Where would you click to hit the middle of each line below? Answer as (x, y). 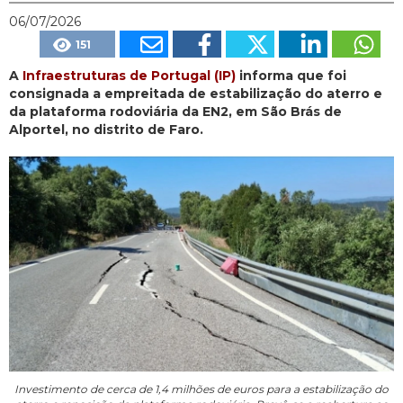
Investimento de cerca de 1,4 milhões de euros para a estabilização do (201, 390)
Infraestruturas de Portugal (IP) (129, 76)
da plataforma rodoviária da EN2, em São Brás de (175, 112)
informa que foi (291, 76)
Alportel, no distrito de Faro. (106, 130)
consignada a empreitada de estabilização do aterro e (196, 94)
